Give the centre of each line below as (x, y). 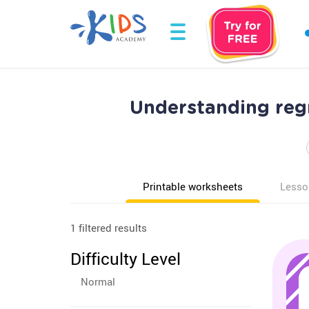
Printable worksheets (193, 186)
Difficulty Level (126, 259)
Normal (98, 281)
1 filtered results (109, 228)
